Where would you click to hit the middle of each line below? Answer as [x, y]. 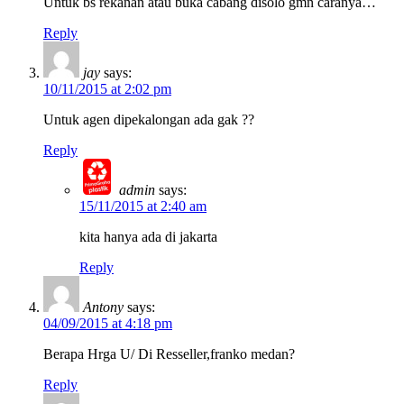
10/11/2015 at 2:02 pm [107, 88]
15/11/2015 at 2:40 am [143, 206]
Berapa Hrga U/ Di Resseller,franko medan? [169, 353]
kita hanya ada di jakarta [148, 236]
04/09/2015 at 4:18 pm [108, 323]
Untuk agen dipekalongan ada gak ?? [149, 119]
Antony [103, 307]
